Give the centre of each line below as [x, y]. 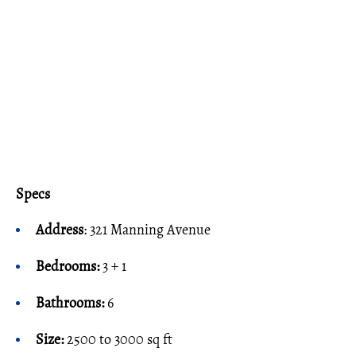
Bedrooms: [69, 266]
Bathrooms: [70, 303]
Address [60, 230]
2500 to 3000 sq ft [118, 339]
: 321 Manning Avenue [147, 230]
